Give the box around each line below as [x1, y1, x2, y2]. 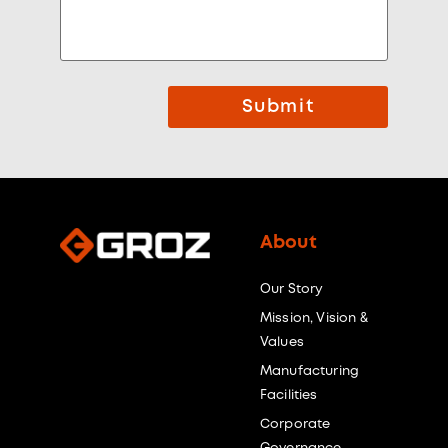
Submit [241, 99, 315, 116]
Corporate [260, 419, 331, 431]
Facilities [260, 390, 318, 402]
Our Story [260, 284, 324, 296]
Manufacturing [260, 366, 360, 378]
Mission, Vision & [260, 313, 368, 325]
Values [260, 337, 304, 349]
